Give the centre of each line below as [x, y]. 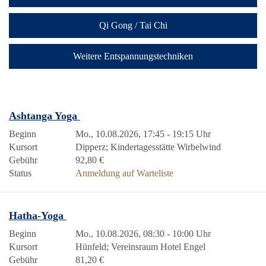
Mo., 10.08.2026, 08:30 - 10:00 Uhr [143, 234]
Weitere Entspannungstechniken [133, 56]
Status [20, 173]
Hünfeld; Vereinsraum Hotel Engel [140, 247]
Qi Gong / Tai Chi [133, 25]
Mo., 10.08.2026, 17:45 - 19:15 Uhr [143, 134]
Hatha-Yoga [38, 216]
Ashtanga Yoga [45, 116]
